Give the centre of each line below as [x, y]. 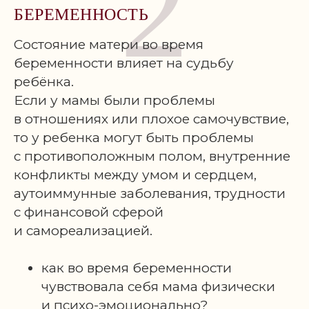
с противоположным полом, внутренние [152, 156]
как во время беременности [137, 268]
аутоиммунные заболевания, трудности [150, 193]
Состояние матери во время [109, 44]
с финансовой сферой [89, 212]
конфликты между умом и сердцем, [135, 175]
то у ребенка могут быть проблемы [134, 138]
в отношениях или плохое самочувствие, [151, 119]
